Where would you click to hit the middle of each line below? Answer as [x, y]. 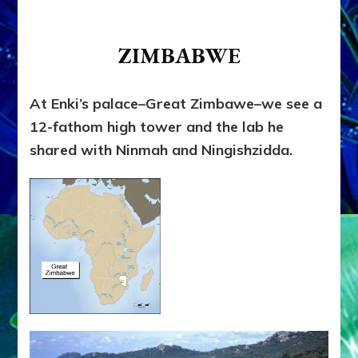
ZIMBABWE [179, 55]
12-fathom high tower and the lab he [157, 126]
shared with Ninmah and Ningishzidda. [163, 149]
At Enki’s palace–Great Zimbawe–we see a [176, 103]
